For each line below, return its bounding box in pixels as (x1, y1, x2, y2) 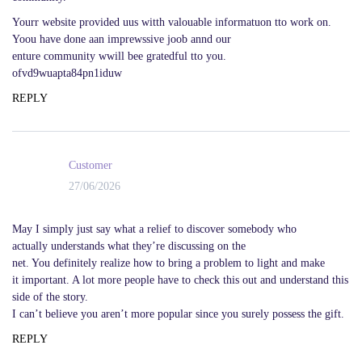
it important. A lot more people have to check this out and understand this (12, 273, 348, 286)
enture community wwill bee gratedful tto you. (12, 49, 226, 62)
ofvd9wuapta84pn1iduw (12, 66, 122, 79)
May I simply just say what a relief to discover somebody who (12, 222, 297, 235)
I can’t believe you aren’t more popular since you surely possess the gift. (12, 307, 344, 320)
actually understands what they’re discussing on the (12, 239, 246, 252)
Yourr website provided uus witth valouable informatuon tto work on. (12, 15, 331, 28)
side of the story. (12, 290, 88, 303)
